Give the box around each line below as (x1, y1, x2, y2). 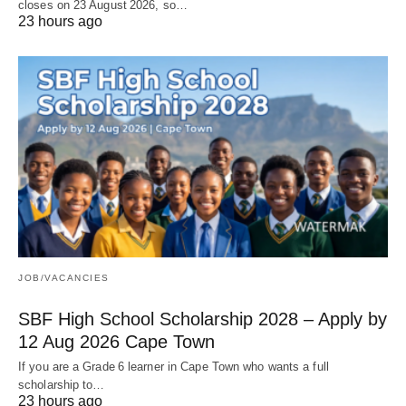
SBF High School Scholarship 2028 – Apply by (18, 309, 387, 330)
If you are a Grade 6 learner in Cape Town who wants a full (18, 360, 329, 374)
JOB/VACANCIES (18, 273, 110, 284)
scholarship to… (18, 378, 105, 392)
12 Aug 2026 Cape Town (18, 332, 215, 353)
